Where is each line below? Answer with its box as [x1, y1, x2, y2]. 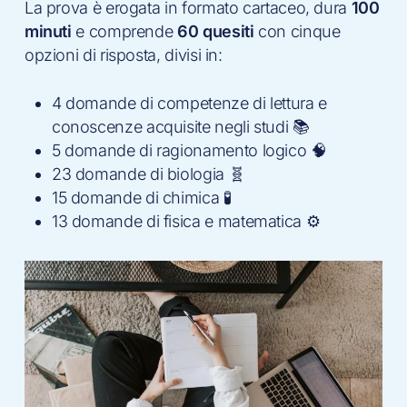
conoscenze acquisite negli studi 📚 [51, 116, 310, 136]
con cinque [253, 21, 341, 41]
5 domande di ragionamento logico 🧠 [51, 140, 327, 160]
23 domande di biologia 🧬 [51, 164, 245, 184]
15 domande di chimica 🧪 [51, 187, 232, 207]
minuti [24, 21, 72, 41]
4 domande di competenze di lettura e [51, 93, 327, 113]
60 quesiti [177, 21, 254, 41]
